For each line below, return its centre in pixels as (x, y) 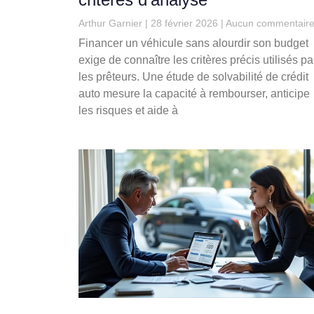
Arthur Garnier (112, 23)
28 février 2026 (184, 23)
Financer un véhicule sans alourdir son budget (193, 43)
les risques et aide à (128, 111)
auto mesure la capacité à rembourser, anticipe (194, 94)
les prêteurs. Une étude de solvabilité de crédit (193, 77)
